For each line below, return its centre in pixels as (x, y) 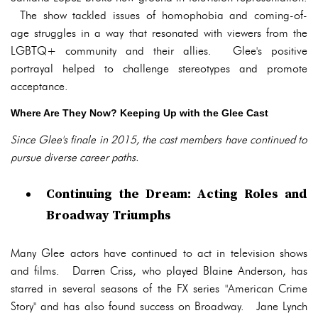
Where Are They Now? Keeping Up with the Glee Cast (139, 113)
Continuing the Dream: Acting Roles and (177, 194)
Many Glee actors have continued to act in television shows (159, 253)
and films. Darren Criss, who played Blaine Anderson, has (159, 271)
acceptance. (39, 86)
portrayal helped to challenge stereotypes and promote (159, 68)
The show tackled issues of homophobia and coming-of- (159, 15)
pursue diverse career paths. (75, 157)
